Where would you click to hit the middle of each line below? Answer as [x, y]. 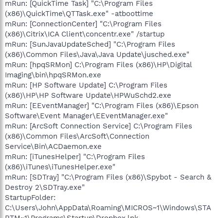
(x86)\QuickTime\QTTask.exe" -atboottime [79, 13]
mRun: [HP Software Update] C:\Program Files [86, 85]
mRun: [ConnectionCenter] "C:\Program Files [83, 24]
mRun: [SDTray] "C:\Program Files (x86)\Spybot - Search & [108, 177]
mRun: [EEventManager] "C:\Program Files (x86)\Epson [102, 105]
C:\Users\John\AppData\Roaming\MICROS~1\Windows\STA [108, 208]
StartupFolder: [30, 197]
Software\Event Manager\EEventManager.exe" [86, 116]
